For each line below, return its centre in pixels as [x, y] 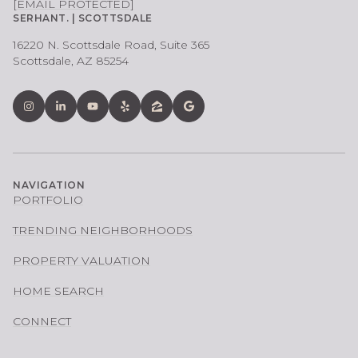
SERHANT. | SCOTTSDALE [83, 18]
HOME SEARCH [58, 290]
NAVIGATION [49, 185]
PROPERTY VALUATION [82, 260]
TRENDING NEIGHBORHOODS [103, 230]
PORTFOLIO [48, 199]
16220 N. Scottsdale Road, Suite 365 [111, 44]
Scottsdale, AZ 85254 [71, 60]
